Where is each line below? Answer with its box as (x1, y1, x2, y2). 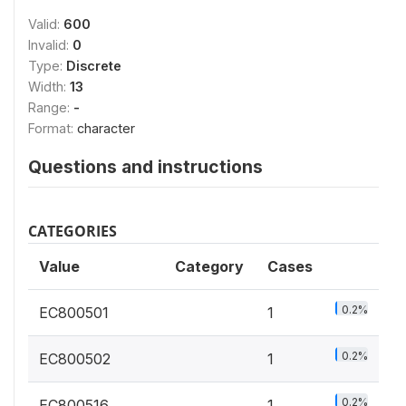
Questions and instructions (28, 156, 263, 179)
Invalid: (28, 37, 72, 53)
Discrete (66, 58, 121, 74)
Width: (28, 79, 70, 95)
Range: (28, 100, 73, 116)
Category (175, 257, 244, 276)
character (77, 121, 135, 137)
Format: (28, 121, 77, 137)
